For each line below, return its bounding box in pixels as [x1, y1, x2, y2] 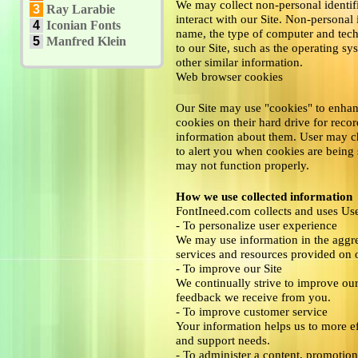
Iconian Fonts [46, 18, 121, 32]
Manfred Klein [46, 34, 126, 48]
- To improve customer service [176, 304, 328, 318]
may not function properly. [176, 158, 309, 172]
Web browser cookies [176, 70, 283, 83]
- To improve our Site [176, 261, 282, 275]
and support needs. [176, 333, 270, 347]
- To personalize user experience [176, 218, 337, 232]
